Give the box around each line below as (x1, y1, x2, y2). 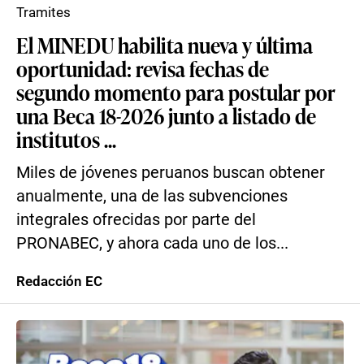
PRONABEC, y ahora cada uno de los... (16, 234, 288, 253)
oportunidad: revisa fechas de (16, 54, 269, 83)
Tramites (16, 4, 71, 20)
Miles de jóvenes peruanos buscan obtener (16, 163, 325, 182)
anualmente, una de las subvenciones (16, 187, 288, 206)
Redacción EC (16, 273, 102, 289)
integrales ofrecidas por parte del (16, 210, 256, 229)
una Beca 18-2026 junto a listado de (16, 101, 316, 130)
